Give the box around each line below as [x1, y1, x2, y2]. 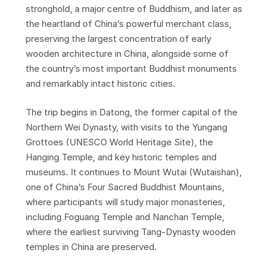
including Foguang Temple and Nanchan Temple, [25, 211, 224, 223]
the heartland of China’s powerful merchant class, [25, 18, 232, 29]
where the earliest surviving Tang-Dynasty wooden [25, 226, 236, 237]
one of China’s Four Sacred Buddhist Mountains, [25, 181, 224, 193]
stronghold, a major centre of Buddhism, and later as [25, 3, 242, 14]
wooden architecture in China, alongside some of [25, 48, 229, 59]
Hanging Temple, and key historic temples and [25, 151, 217, 163]
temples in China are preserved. [25, 240, 157, 252]
